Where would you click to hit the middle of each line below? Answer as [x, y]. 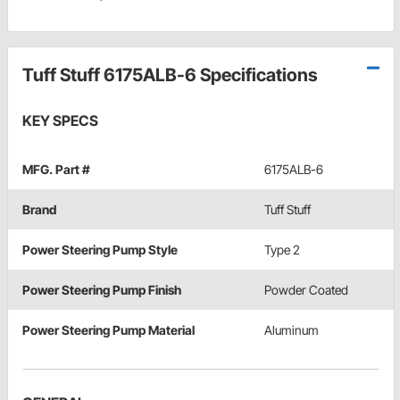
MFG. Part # [56, 170]
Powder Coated [306, 290]
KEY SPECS [60, 121]
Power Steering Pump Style [100, 250]
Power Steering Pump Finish [102, 290]
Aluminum [292, 330]
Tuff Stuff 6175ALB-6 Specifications [170, 75]
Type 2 [282, 250]
